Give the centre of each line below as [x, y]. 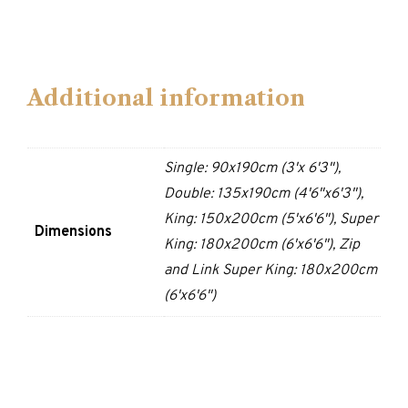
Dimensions [73, 232]
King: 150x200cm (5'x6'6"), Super [271, 219]
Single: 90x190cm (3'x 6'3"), [252, 168]
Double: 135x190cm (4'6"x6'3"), [264, 194]
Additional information [166, 97]
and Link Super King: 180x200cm [270, 270]
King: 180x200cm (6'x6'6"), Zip [262, 245]
